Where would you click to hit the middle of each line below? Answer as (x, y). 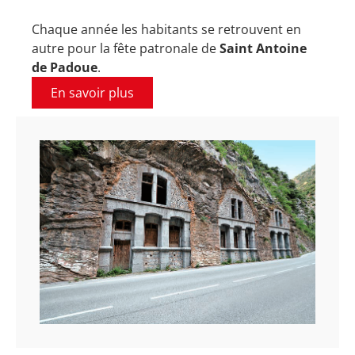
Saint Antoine (263, 48)
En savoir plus (92, 92)
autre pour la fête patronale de (126, 48)
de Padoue (65, 67)
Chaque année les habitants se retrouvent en (166, 29)
